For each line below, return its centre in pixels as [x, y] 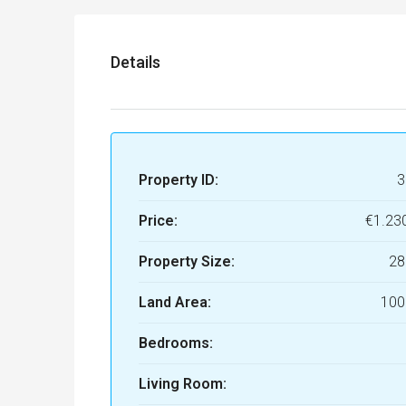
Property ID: [179, 180]
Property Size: [187, 262]
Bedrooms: [176, 343]
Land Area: [175, 303]
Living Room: [183, 384]
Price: [158, 221]
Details [135, 62]
